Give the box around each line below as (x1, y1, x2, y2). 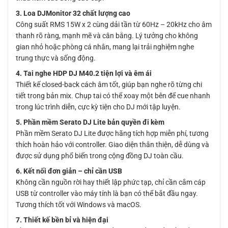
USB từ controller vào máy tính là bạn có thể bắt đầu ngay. (16, 189, 198, 198)
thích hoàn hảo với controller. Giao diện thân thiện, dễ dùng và (16, 140, 209, 149)
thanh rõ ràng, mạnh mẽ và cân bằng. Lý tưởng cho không (16, 32, 198, 40)
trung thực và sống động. (16, 54, 96, 63)
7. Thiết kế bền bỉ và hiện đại (16, 216, 108, 224)
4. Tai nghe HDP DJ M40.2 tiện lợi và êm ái (16, 69, 152, 78)
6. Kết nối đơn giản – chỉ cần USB (16, 167, 122, 176)
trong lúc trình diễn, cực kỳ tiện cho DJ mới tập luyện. (16, 103, 181, 111)
